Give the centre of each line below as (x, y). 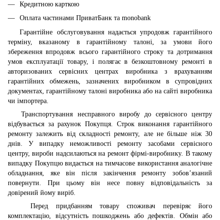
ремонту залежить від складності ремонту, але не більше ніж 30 (110, 134)
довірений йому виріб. (42, 192)
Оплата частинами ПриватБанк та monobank (85, 18)
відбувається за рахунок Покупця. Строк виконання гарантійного (110, 124)
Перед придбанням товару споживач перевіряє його (110, 206)
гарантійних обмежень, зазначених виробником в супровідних (110, 81)
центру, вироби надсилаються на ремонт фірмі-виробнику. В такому (110, 153)
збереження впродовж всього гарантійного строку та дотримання (110, 52)
